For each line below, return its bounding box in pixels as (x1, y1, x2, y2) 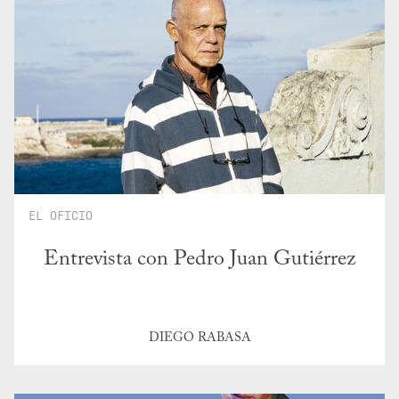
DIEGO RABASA (148, 331, 251, 346)
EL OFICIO (28, 207, 93, 224)
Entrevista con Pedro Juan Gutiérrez (44, 248, 355, 271)
